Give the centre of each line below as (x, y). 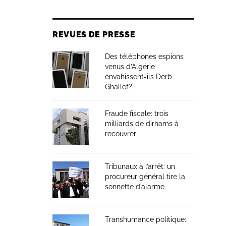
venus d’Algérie (130, 67)
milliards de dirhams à (142, 124)
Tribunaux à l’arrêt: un (140, 166)
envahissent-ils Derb (138, 77)
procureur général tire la (145, 177)
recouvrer (121, 134)
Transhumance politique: (146, 219)
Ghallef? (119, 87)
